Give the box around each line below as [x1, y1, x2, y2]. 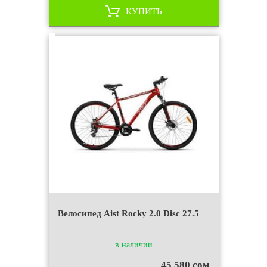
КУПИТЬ [125, 6, 162, 16]
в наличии [114, 240, 153, 249]
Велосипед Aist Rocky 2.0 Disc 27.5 [57, 208, 199, 218]
